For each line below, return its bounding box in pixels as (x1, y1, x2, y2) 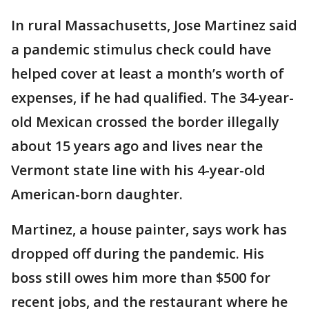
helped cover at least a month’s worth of (11, 64, 284, 83)
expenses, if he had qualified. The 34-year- (11, 88, 294, 107)
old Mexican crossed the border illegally (11, 112, 279, 131)
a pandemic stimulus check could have (11, 40, 271, 59)
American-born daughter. (11, 185, 183, 203)
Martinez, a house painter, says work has (11, 220, 287, 239)
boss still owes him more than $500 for (11, 268, 270, 287)
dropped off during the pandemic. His (11, 244, 264, 263)
